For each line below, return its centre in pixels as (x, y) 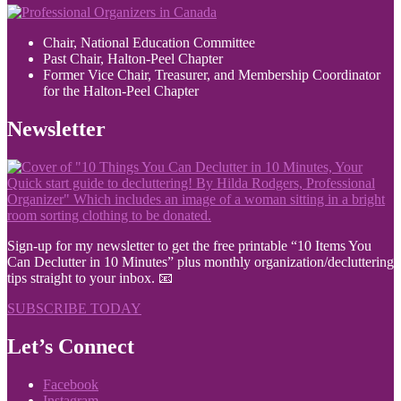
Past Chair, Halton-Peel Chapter (133, 59)
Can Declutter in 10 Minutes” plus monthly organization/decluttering (200, 262)
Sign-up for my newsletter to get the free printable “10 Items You (189, 246)
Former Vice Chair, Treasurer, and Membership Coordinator (212, 75)
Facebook (71, 384)
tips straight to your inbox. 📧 (90, 278)
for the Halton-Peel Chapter (121, 91)
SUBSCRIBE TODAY (74, 309)
